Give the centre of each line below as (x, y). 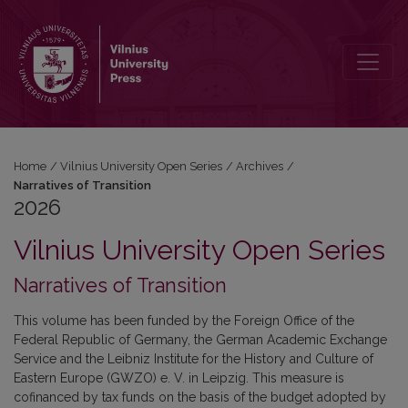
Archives (260, 166)
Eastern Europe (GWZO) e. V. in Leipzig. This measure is (179, 378)
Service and (50, 359)
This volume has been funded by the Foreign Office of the (184, 321)
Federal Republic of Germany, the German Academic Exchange (200, 340)
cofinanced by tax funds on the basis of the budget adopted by (200, 397)
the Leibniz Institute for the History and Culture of (229, 359)
